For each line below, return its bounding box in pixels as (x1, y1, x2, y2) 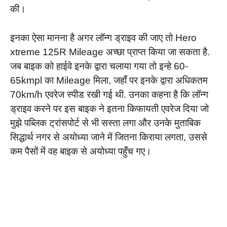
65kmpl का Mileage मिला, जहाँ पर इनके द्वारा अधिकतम (10, 74, 208, 86)
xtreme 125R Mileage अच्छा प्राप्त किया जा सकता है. (10, 46, 210, 57)
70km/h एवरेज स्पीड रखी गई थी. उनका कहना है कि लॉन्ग (10, 89, 208, 100)
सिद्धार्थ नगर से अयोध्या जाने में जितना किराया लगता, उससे (10, 131, 207, 142)
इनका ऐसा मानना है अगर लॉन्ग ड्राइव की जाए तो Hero (10, 32, 197, 43)
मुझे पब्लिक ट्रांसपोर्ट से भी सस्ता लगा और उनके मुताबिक (10, 117, 201, 128)
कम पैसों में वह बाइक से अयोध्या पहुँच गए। (10, 145, 152, 157)
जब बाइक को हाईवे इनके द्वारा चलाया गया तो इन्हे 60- (10, 60, 188, 71)
